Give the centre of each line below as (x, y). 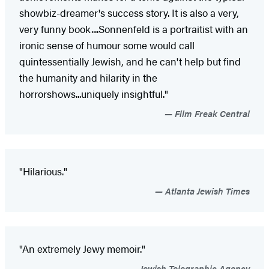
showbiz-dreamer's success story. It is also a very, (129, 12)
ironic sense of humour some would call (107, 45)
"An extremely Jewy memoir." (82, 248)
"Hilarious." (43, 171)
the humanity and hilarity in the (88, 77)
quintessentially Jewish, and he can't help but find (130, 61)
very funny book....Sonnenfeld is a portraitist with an (134, 29)
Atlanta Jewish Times (206, 190)
